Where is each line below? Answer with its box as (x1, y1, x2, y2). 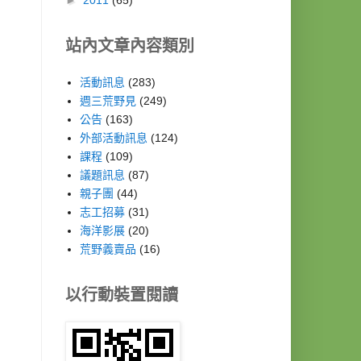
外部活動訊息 (79, 131, 147, 144)
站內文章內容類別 (65, 37, 194, 56)
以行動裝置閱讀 (65, 286, 178, 305)
